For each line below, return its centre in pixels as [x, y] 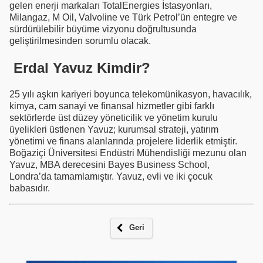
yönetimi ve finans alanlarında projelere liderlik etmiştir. [123, 141]
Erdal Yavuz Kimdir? [80, 68]
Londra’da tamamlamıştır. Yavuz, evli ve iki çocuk [111, 177]
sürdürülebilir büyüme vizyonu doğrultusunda [103, 29]
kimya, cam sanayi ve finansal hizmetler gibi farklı [112, 106]
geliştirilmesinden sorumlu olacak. [80, 41]
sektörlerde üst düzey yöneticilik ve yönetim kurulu [114, 118]
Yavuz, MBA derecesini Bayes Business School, [109, 165]
